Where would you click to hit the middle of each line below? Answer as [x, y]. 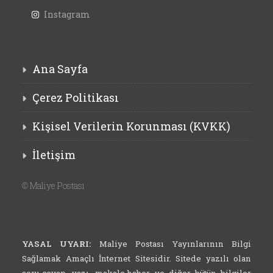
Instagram [67, 14]
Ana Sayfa [60, 69]
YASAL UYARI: [57, 244]
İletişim [54, 155]
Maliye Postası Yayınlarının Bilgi [171, 244]
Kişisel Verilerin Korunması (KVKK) [131, 126]
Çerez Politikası [76, 97]
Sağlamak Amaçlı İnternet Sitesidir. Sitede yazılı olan [136, 258]
